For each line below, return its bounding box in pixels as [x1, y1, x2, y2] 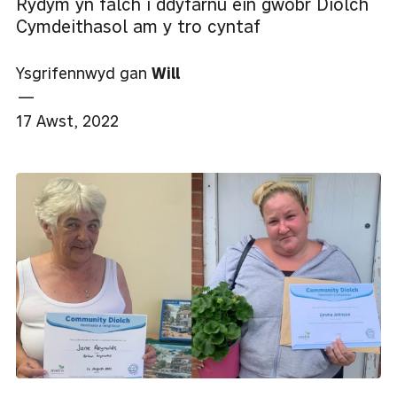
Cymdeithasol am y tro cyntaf [16, 15, 261, 38]
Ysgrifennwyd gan [16, 63, 152, 84]
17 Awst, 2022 [16, 111, 119, 132]
